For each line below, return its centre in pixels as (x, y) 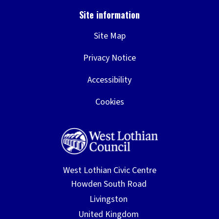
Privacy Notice (109, 58)
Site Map (109, 36)
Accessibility (109, 80)
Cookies (109, 102)
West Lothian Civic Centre (109, 171)
